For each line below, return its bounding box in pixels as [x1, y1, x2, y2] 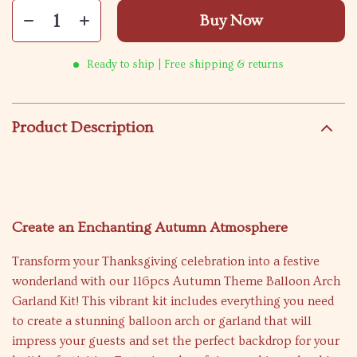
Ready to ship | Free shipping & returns [87, 58, 284, 71]
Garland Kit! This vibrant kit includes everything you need [12, 294, 334, 308]
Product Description [12, 119, 153, 136]
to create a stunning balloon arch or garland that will [12, 314, 312, 328]
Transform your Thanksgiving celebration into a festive [12, 254, 320, 269]
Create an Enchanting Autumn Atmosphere [12, 219, 288, 236]
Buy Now [199, 12, 263, 29]
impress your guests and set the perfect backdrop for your [12, 334, 339, 348]
